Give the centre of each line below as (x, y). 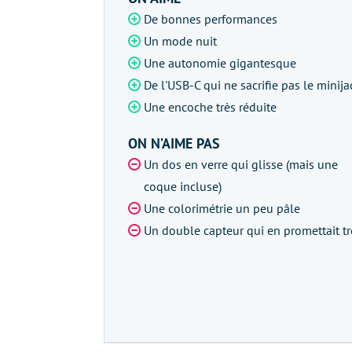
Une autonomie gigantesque (220, 63)
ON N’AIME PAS (174, 144)
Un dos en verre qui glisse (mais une (241, 165)
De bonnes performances (211, 19)
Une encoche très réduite (210, 107)
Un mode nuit (180, 41)
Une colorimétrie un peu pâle (222, 209)
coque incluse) (183, 187)
